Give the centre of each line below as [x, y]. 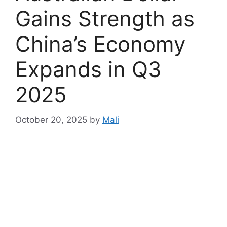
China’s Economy [100, 44]
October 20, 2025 [51, 119]
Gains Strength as [105, 19]
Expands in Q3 [88, 69]
